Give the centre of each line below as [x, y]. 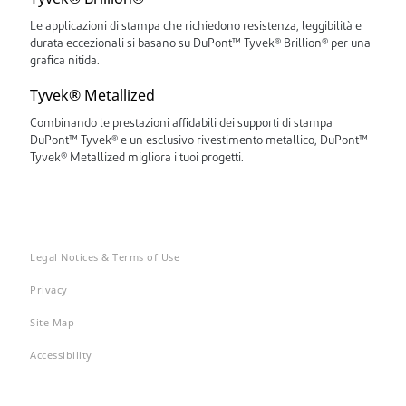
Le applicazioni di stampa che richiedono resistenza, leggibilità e [196, 27]
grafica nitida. [65, 61]
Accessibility [61, 355]
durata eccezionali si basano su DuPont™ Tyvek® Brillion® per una [200, 44]
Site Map [52, 322]
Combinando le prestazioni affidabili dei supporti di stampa [181, 124]
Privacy [49, 290]
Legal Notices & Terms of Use [105, 257]
